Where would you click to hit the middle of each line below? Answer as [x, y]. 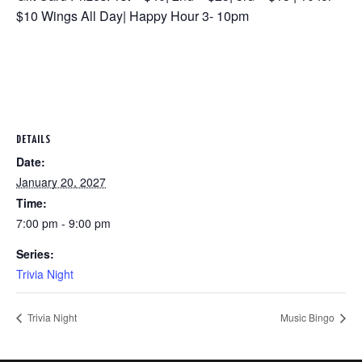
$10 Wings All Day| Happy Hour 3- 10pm [133, 16]
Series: [35, 254]
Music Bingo [309, 317]
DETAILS [34, 141]
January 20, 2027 [61, 182]
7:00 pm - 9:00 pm [63, 223]
